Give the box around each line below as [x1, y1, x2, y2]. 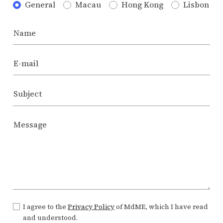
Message [13, 118, 47, 130]
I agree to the [23, 202, 68, 212]
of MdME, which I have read [114, 202, 209, 212]
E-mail [13, 58, 38, 69]
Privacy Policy [68, 202, 115, 212]
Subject [13, 88, 42, 100]
